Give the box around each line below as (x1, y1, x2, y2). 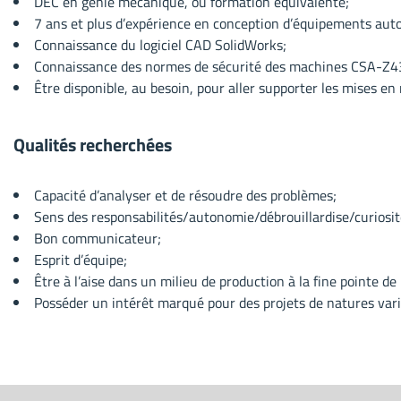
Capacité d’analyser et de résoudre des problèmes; (34, 183, 337, 206)
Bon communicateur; (34, 226, 161, 249)
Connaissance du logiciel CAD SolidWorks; (34, 33, 286, 55)
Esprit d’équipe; (34, 248, 127, 270)
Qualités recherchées (13, 130, 172, 158)
